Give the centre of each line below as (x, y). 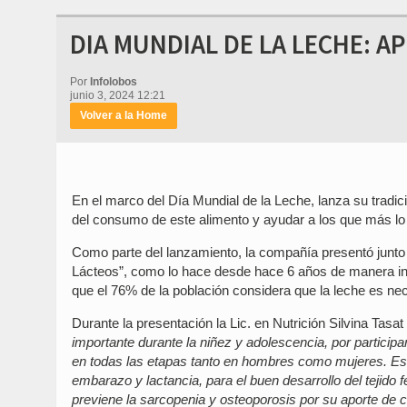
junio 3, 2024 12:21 (118, 95)
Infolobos (114, 82)
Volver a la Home (124, 115)
